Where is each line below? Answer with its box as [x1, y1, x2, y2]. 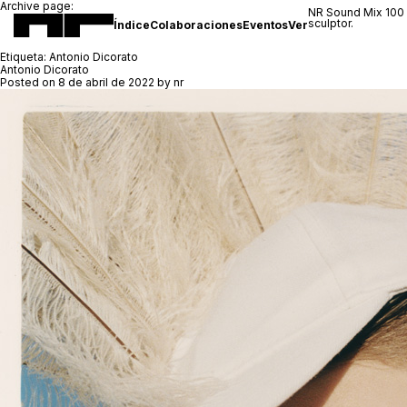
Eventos [243, 17, 288, 32]
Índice [114, 17, 150, 32]
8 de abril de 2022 [58, 75, 154, 89]
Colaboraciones [150, 17, 243, 32]
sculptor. [308, 16, 353, 30]
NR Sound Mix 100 [308, 5, 404, 19]
